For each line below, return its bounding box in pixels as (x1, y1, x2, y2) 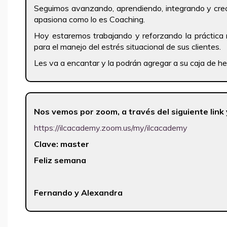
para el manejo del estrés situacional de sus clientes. (34, 41, 223, 52)
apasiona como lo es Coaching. (34, 14, 145, 24)
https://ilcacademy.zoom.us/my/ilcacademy (34, 122, 187, 133)
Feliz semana (34, 155, 86, 165)
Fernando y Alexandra (34, 187, 123, 198)
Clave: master (34, 138, 89, 149)
